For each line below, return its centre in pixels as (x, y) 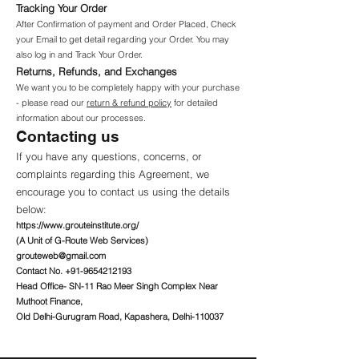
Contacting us (68, 136)
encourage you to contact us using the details (123, 192)
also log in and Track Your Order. (79, 54)
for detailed (195, 103)
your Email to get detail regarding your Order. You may (123, 39)
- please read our (51, 103)
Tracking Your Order (61, 8)
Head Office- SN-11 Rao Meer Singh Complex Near (117, 286)
